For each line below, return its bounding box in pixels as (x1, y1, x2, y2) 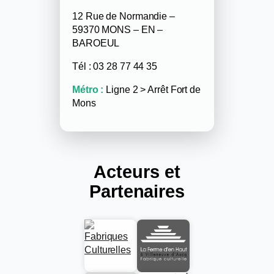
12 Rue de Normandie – (72, 10, 175, 21)
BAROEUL (72, 37, 120, 48)
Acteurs (94, 162, 160, 182)
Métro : (72, 84, 104, 95)
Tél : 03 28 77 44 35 (72, 60, 157, 72)
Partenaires (89, 182, 185, 202)
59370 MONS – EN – (72, 23, 163, 35)
